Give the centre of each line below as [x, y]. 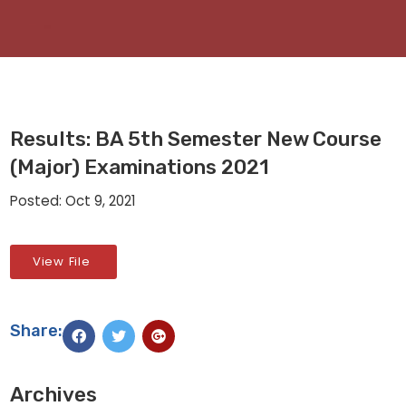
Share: [37, 330]
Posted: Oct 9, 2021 [73, 200]
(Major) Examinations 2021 [140, 168]
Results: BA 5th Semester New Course [196, 140]
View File [63, 262]
